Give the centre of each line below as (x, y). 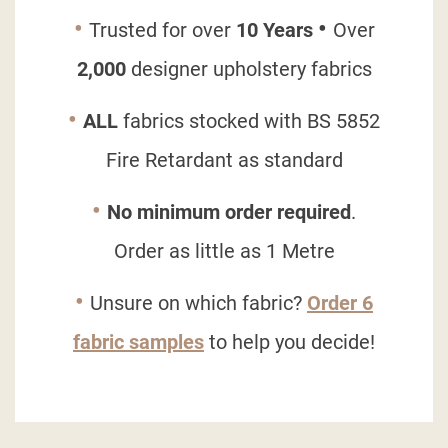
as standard (290, 160)
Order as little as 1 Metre (224, 251)
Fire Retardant (171, 160)
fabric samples (138, 342)
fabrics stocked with (212, 121)
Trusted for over (162, 30)
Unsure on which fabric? (198, 303)
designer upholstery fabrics (248, 69)
